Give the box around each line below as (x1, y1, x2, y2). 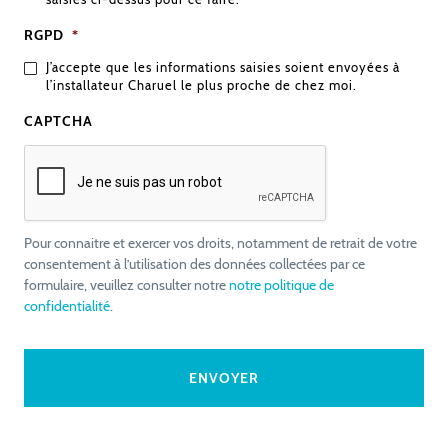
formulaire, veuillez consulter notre (23, 275, 229, 294)
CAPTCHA (23, 111, 93, 130)
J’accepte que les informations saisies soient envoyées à (45, 59, 400, 75)
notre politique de (228, 275, 334, 294)
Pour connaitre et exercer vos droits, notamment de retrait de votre (23, 233, 417, 252)
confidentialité (23, 296, 110, 315)
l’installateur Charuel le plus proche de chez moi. (45, 77, 357, 93)
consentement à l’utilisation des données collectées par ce (23, 254, 365, 273)
